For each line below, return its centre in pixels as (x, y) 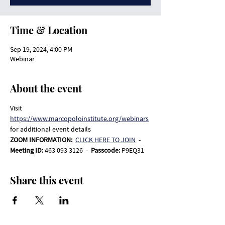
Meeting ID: (27, 150)
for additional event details (50, 129)
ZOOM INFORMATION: (43, 140)
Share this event (47, 180)
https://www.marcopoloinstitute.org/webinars (79, 119)
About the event (46, 88)
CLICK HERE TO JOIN (105, 140)
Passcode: (106, 150)
